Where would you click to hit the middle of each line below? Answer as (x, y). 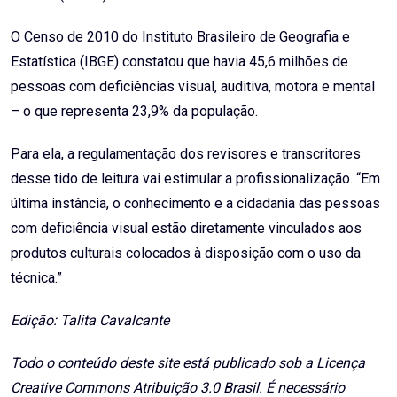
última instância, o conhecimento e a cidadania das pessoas (195, 204)
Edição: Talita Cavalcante (90, 321)
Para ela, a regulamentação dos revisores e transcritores (186, 154)
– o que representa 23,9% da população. (134, 112)
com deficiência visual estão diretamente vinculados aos (186, 229)
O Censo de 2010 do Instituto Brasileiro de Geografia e (180, 37)
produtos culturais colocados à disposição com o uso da (186, 253)
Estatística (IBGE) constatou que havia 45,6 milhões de (179, 62)
